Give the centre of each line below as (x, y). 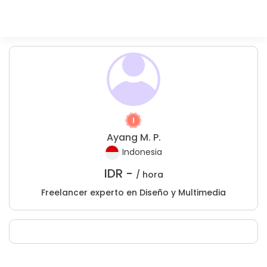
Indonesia (142, 152)
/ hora (149, 175)
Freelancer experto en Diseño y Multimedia (133, 193)
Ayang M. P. (133, 137)
